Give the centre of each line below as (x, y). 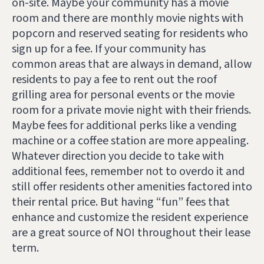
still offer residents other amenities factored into (132, 187)
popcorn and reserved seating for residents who (130, 34)
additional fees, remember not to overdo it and (128, 172)
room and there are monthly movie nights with (128, 19)
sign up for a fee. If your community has (109, 49)
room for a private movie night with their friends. (131, 110)
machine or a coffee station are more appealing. (130, 141)
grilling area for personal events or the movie (123, 95)
